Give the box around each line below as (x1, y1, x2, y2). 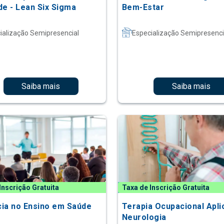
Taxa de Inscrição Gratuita (121, 183, 209, 191)
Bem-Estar (121, 2, 164, 12)
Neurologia (121, 212, 166, 222)
